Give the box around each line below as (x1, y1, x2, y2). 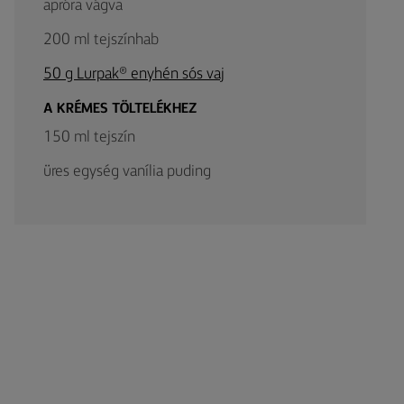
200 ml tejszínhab (43, 32, 159, 48)
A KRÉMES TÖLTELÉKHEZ (43, 102, 197, 116)
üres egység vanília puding (43, 163, 211, 179)
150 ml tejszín (43, 129, 135, 145)
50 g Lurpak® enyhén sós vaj (43, 66, 225, 82)
